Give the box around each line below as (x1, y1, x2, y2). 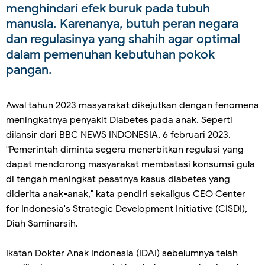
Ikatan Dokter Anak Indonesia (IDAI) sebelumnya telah (6, 247, 238, 259)
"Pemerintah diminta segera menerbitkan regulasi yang (6, 143, 244, 156)
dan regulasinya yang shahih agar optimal (6, 31, 240, 47)
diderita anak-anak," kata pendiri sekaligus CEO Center (6, 188, 245, 200)
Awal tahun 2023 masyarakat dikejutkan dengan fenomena (6, 99, 259, 111)
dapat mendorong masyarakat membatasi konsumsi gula (6, 158, 255, 170)
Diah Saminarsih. (6, 217, 78, 230)
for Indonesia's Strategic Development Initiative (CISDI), (6, 202, 247, 215)
